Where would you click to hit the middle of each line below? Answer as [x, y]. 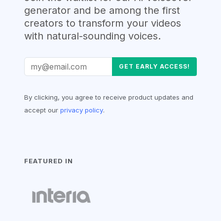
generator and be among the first [102, 10]
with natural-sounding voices [91, 36]
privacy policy [82, 110]
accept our [42, 110]
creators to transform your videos [103, 23]
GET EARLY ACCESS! [154, 66]
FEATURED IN [49, 161]
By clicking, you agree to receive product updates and [109, 97]
